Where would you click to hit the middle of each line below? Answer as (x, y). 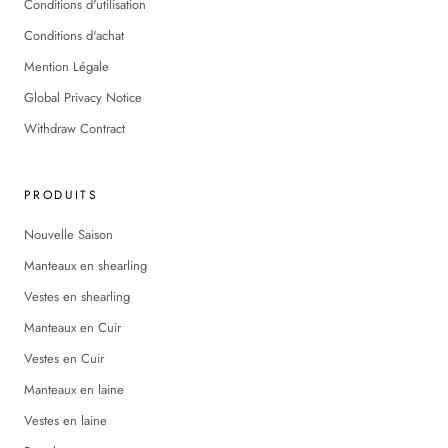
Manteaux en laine (74, 389)
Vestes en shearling (77, 296)
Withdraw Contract (74, 128)
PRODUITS (61, 194)
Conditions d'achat (74, 35)
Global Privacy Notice (83, 97)
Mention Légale (66, 66)
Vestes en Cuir (64, 358)
